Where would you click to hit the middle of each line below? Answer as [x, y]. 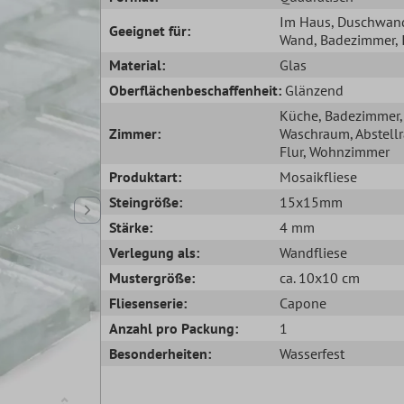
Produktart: [146, 176]
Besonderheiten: [161, 353]
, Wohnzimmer [346, 151]
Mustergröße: [152, 277]
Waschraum [314, 133]
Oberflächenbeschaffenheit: [196, 90]
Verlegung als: [155, 252]
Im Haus [305, 21]
